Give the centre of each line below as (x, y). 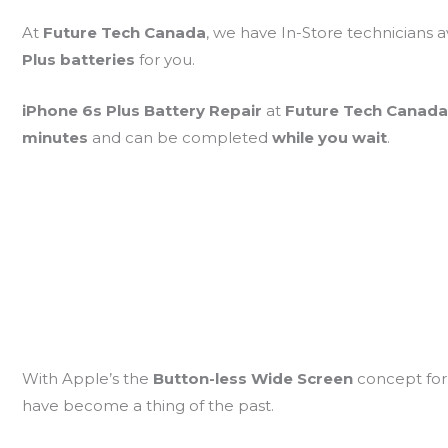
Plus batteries (80, 60)
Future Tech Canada (124, 33)
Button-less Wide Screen (254, 378)
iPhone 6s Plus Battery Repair (143, 111)
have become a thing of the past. (147, 405)
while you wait (329, 138)
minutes (56, 138)
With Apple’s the (87, 378)
